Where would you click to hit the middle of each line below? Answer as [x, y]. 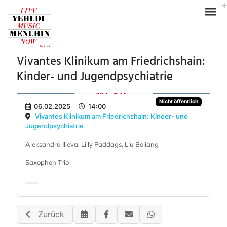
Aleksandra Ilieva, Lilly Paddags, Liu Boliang [92, 144]
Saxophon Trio [47, 162]
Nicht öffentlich [179, 102]
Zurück [47, 214]
